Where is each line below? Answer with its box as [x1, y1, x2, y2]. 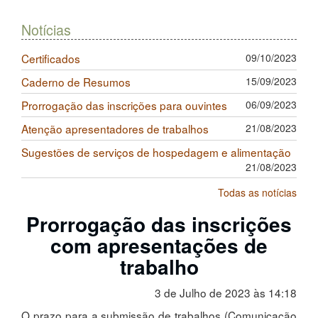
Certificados [21, 50, 80, 66]
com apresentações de [50, 230, 268, 260]
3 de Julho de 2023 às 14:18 [155, 284, 297, 300]
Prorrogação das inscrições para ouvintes [21, 97, 227, 113]
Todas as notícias [218, 185, 297, 199]
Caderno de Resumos [21, 73, 131, 89]
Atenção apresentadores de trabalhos [21, 120, 209, 136]
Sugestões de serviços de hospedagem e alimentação [21, 143, 291, 160]
